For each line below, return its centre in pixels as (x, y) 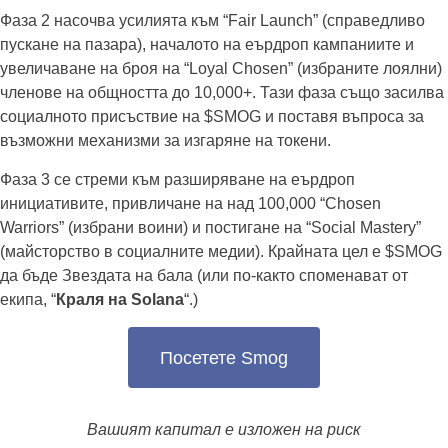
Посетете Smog (224, 357)
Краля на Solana (120, 300)
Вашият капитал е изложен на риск (224, 430)
